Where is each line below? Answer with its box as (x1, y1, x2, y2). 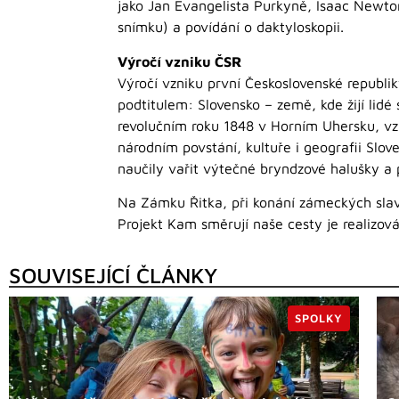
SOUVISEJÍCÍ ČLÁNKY (9, 263, 217, 289)
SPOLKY (295, 312, 344, 326)
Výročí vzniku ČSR (118, 53, 241, 69)
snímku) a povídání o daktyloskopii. (118, 19, 344, 36)
